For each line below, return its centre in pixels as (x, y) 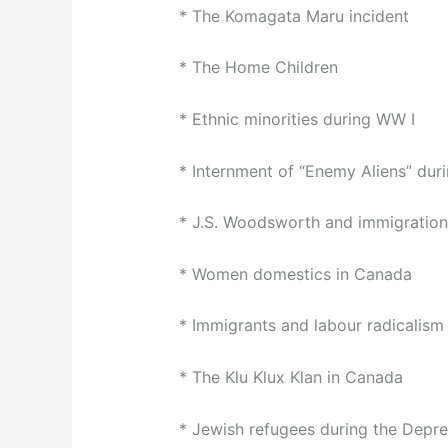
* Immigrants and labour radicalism (311, 325)
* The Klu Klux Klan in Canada (290, 377)
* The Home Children (258, 67)
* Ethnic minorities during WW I (296, 119)
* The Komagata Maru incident (293, 15)
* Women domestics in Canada (295, 273)
